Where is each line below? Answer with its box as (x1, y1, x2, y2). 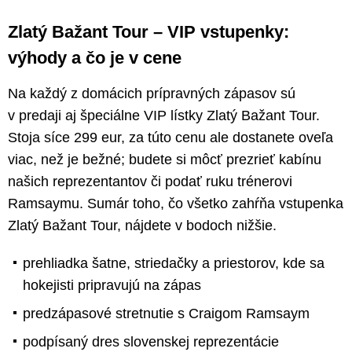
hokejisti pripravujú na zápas (23, 277, 201, 293)
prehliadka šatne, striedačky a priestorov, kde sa (23, 255, 324, 271)
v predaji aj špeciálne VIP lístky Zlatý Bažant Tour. (8, 107, 320, 123)
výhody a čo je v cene (8, 47, 181, 68)
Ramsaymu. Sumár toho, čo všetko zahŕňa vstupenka (8, 195, 343, 211)
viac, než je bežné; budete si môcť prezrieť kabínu (8, 151, 321, 167)
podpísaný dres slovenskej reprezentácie (23, 333, 279, 350)
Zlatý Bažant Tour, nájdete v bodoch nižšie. (8, 217, 277, 233)
